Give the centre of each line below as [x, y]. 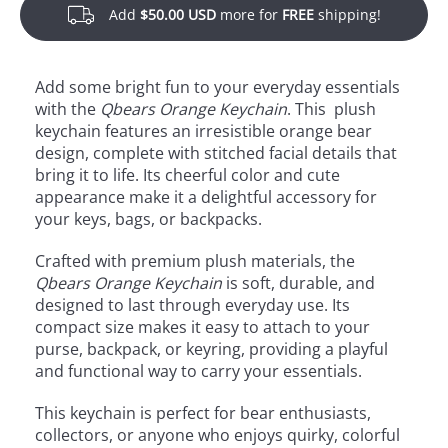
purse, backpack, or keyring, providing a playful [211, 348]
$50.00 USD [177, 14]
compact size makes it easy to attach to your [202, 326]
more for [248, 14]
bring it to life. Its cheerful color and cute [187, 174]
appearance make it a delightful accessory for [206, 196]
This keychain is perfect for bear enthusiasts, [203, 412]
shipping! [347, 14]
